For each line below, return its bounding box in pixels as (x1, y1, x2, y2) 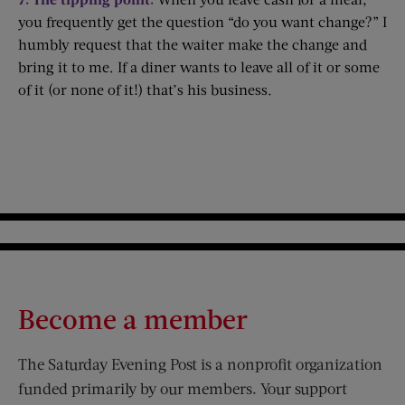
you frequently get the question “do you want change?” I (18, 13, 387, 30)
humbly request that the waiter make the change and (18, 35, 367, 52)
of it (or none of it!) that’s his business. (18, 80, 272, 98)
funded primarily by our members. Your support (18, 379, 347, 398)
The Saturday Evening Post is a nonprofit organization (18, 354, 382, 373)
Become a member (18, 302, 248, 334)
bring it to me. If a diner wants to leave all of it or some (18, 58, 380, 75)
